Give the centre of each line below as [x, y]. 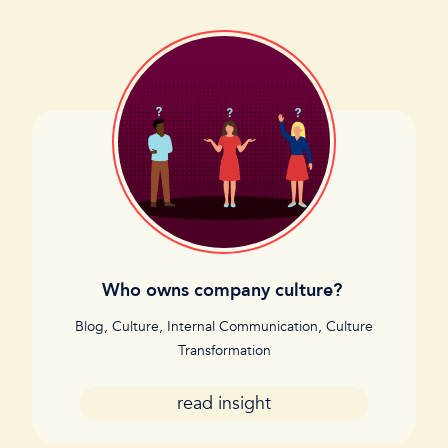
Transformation [224, 350]
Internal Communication [242, 326]
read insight [224, 403]
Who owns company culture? [224, 290]
